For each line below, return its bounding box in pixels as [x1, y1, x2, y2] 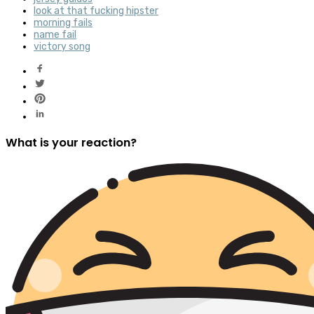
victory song [34, 40, 90, 53]
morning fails [34, 16, 93, 29]
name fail [34, 28, 76, 41]
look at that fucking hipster [34, 4, 158, 17]
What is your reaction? [6, 135, 137, 151]
